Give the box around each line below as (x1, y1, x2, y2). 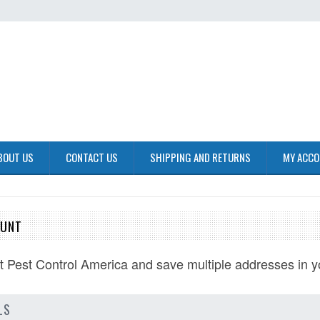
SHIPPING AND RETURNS (150, 149, 251, 165)
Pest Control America (7, 254, 128, 273)
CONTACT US (66, 149, 118, 165)
